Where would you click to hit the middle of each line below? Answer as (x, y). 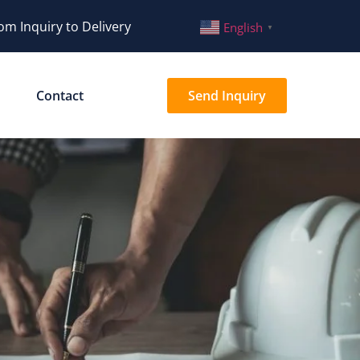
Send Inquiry (227, 95)
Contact (59, 95)
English (243, 28)
